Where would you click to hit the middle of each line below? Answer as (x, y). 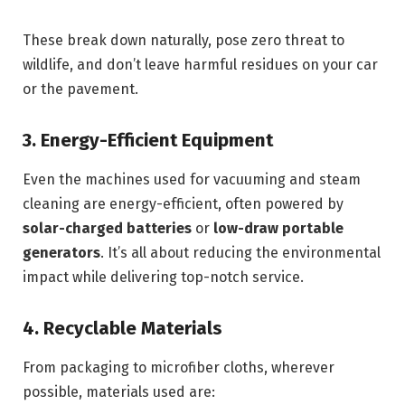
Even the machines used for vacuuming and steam (192, 180)
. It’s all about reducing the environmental (240, 253)
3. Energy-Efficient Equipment (148, 140)
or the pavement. (80, 89)
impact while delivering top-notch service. (163, 278)
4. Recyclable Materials (122, 328)
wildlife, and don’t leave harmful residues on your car (200, 64)
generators (61, 253)
